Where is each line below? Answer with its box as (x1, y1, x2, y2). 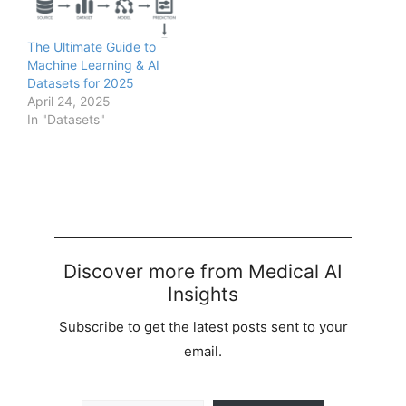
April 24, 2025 (27, 93, 111, 110)
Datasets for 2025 (27, 75, 134, 92)
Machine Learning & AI (27, 57, 159, 73)
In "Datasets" (27, 111, 105, 128)
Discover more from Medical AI (63, 260, 343, 284)
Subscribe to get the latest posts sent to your (58, 318, 348, 336)
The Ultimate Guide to (27, 39, 156, 55)
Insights (168, 283, 238, 306)
